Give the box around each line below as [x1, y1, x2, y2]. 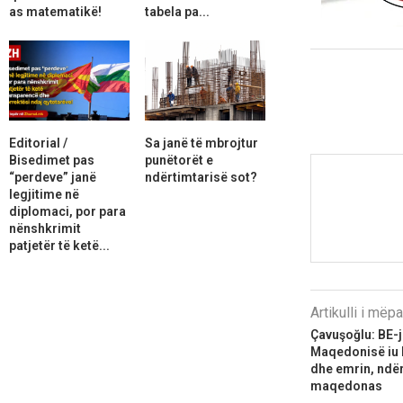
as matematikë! [9, 4, 102, 19]
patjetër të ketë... [9, 237, 110, 253]
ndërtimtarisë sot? [144, 169, 257, 184]
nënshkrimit [9, 220, 81, 236]
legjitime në [9, 186, 79, 201]
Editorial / [9, 135, 67, 150]
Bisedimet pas [9, 152, 94, 167]
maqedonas [309, 379, 382, 394]
